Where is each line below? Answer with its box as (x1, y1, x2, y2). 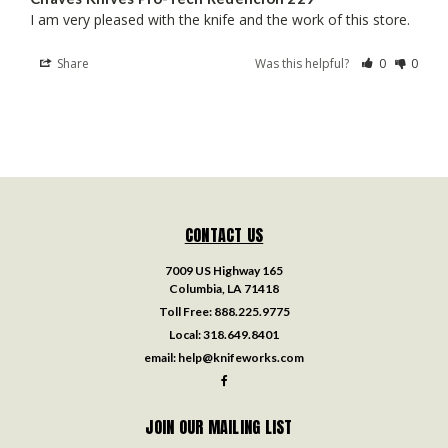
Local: (169, 326, 203, 342)
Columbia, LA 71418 (169, 280, 279, 296)
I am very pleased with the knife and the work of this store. (30, 9, 410, 29)
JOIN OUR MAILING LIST (145, 414, 293, 439)
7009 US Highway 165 (165, 262, 283, 278)
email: (144, 349, 178, 365)
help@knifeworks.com (178, 349, 304, 365)
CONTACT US (184, 222, 264, 247)
